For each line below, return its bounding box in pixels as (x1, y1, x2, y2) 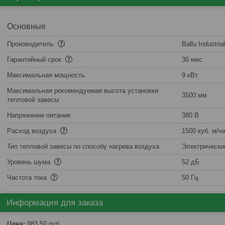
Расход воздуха (7, 127, 58, 135)
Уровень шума (7, 158, 52, 166)
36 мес (182, 56, 202, 63)
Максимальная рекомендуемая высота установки (7, 87, 158, 94)
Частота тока (7, 174, 49, 181)
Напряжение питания (7, 111, 70, 119)
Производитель (7, 40, 56, 48)
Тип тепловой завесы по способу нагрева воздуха (7, 143, 159, 150)
